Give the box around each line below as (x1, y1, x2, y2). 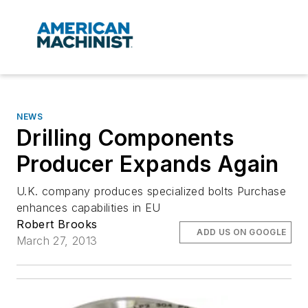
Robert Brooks (16, 217, 98, 232)
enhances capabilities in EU (16, 201, 161, 215)
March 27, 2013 (16, 234, 98, 248)
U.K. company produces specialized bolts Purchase (16, 184, 287, 199)
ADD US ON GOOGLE (197, 227, 287, 238)
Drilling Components (16, 124, 234, 152)
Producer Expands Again (16, 151, 279, 178)
